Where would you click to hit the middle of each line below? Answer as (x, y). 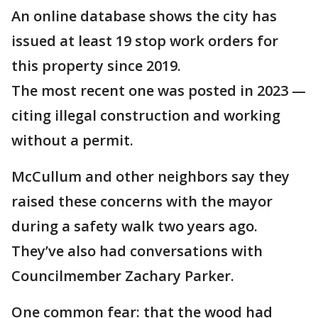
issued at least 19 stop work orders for (145, 41)
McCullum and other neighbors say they (150, 176)
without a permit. (72, 140)
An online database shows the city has (144, 16)
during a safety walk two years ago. (135, 226)
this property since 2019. (96, 66)
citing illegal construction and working (146, 115)
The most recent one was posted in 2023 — (159, 91)
